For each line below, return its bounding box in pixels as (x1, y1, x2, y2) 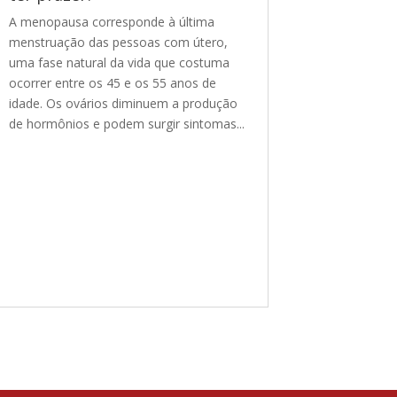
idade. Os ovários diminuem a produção (9, 94, 238, 112)
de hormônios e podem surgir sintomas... (9, 114, 245, 132)
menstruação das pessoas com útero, (9, 33, 229, 51)
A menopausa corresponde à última (9, 12, 215, 30)
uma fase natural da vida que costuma (9, 53, 230, 71)
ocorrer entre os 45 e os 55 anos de (9, 74, 217, 91)
